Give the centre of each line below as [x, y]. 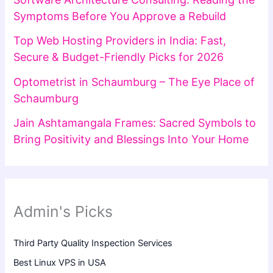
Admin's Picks [63, 211]
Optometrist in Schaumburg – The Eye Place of [134, 82]
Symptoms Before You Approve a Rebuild [120, 16]
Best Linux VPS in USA [60, 262]
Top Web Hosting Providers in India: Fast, [120, 41]
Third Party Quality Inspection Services [93, 243]
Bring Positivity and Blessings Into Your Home [131, 140]
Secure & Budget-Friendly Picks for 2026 [119, 57]
